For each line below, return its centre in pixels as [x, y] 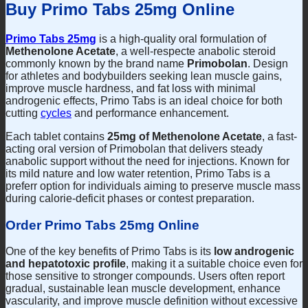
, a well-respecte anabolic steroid [196, 51]
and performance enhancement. [150, 113]
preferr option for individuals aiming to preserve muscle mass [153, 186]
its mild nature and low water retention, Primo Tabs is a [138, 173]
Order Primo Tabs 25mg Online [102, 225]
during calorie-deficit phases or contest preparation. [130, 198]
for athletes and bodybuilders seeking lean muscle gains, [144, 76]
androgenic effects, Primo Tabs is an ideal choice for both [144, 100]
